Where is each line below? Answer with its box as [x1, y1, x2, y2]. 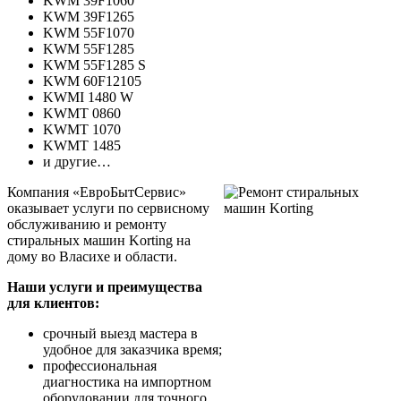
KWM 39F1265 [43, 8, 134, 24]
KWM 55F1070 [43, 24, 134, 40]
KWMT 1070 [43, 121, 121, 137]
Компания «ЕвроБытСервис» [7, 183, 186, 200]
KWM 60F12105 [43, 73, 141, 89]
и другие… [43, 153, 111, 169]
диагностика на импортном [43, 373, 211, 389]
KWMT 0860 [43, 105, 121, 121]
